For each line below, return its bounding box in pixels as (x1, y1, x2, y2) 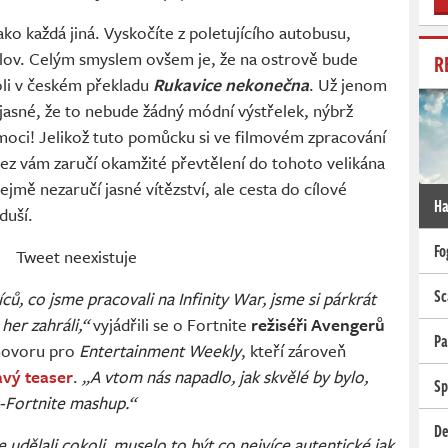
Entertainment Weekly (79, 338, 241, 364)
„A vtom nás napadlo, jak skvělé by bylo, (82, 364, 368, 390)
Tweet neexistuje (16, 244, 137, 270)
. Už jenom (309, 72, 387, 98)
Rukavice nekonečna (153, 72, 309, 98)
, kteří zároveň (241, 338, 346, 364)
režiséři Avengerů (251, 312, 385, 338)
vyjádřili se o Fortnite (93, 312, 251, 338)
